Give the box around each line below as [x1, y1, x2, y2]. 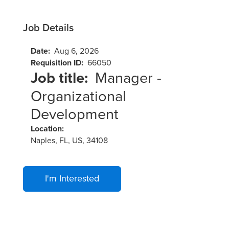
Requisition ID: [30, 57, 87, 68]
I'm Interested [44, 172, 99, 185]
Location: [30, 123, 66, 134]
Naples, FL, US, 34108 [30, 134, 108, 146]
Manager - [95, 67, 162, 87]
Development [30, 103, 119, 124]
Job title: [30, 67, 95, 88]
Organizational [30, 85, 126, 106]
